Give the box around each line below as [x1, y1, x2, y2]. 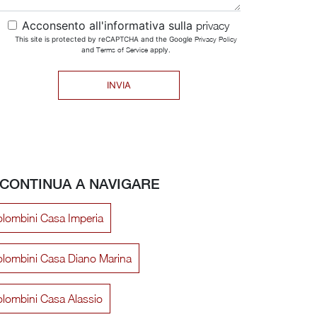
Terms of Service [96, 45, 148, 54]
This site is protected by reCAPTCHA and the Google [14, 34, 195, 43]
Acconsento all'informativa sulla [22, 18, 197, 33]
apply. [147, 45, 171, 54]
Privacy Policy [194, 34, 237, 43]
